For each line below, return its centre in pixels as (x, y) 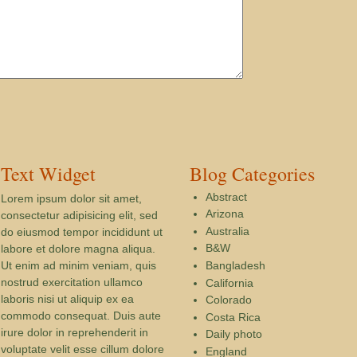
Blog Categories (252, 174)
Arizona (225, 214)
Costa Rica (233, 317)
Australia (228, 231)
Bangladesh (235, 265)
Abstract (226, 196)
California (229, 282)
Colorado (229, 300)
